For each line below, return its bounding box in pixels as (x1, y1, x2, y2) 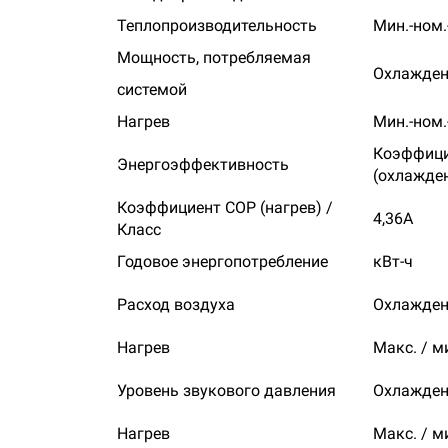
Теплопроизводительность (117, 16, 317, 35)
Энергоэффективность (117, 155, 289, 174)
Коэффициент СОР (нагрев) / (117, 198, 333, 217)
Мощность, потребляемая (117, 48, 311, 67)
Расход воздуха (117, 295, 235, 314)
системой (117, 80, 187, 99)
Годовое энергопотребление (117, 252, 328, 271)
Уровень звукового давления (117, 381, 336, 400)
